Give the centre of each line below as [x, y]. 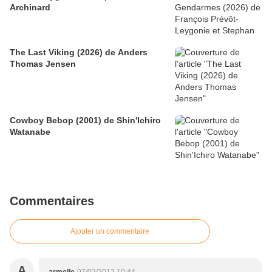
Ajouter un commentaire [110, 232]
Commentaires [52, 201]
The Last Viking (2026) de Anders [79, 53]
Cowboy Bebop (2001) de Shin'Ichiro [85, 121]
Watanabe [30, 132]
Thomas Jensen [43, 64]
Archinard [30, 8]
